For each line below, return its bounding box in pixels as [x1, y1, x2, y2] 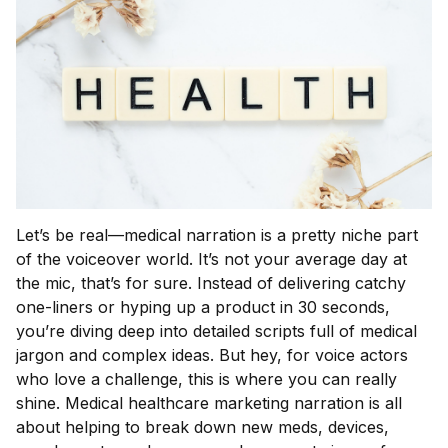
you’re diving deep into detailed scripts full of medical [16, 321, 417, 342]
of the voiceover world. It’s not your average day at [16, 249, 407, 270]
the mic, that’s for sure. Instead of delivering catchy [16, 273, 406, 294]
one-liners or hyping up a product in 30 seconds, [16, 297, 390, 318]
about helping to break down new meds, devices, [16, 417, 389, 438]
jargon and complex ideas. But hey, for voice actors [16, 345, 408, 366]
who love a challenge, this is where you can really [16, 369, 397, 390]
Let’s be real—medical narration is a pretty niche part [16, 225, 418, 246]
